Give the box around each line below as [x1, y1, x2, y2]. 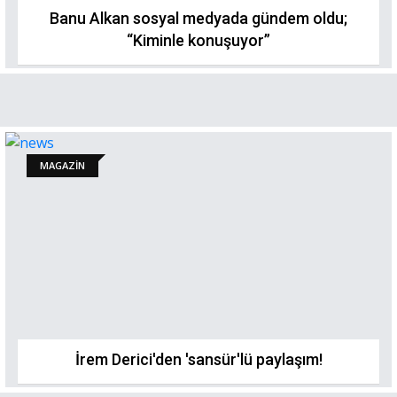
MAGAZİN [40, 159, 85, 172]
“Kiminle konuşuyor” [127, 31, 270, 50]
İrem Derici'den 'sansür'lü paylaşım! [74, 350, 323, 369]
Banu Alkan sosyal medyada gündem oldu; [50, 9, 347, 27]
